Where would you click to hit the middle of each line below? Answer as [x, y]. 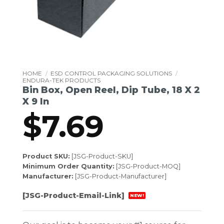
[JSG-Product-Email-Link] [74, 195]
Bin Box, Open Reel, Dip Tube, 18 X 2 [111, 90]
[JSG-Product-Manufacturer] [120, 176]
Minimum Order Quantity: [68, 166]
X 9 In [36, 101]
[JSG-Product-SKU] [101, 156]
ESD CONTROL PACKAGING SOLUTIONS [111, 73]
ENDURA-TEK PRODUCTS [61, 80]
